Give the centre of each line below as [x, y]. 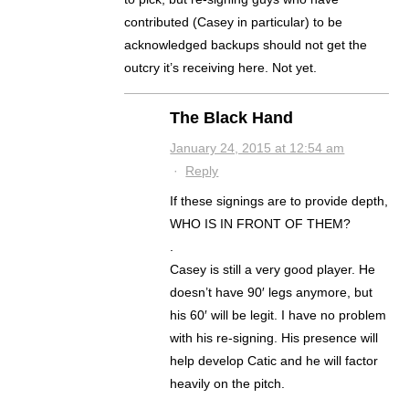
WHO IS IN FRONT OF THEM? [261, 224]
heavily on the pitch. [228, 384]
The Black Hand [232, 118]
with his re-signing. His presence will [274, 338]
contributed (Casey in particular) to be [234, 22]
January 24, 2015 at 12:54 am [257, 148]
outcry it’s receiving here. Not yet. [221, 68]
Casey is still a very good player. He [273, 270]
